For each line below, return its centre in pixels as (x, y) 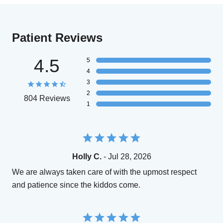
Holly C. (87, 157)
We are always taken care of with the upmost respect (104, 172)
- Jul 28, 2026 (126, 157)
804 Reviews (47, 99)
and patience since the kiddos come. (76, 185)
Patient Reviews (57, 38)
